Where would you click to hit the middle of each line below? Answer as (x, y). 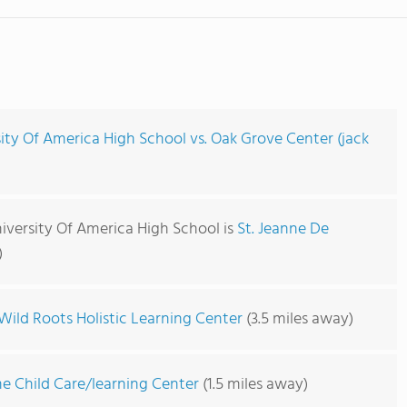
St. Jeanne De (283, 229)
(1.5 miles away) (253, 385)
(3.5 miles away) (298, 319)
